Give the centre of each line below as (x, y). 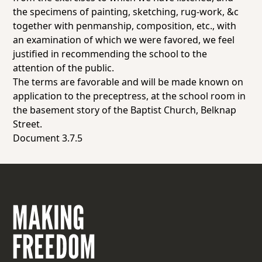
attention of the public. (66, 68)
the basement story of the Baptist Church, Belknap (125, 110)
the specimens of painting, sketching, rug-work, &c (126, 12)
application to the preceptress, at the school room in (130, 96)
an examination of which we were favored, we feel (124, 40)
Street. (28, 124)
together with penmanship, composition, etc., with (125, 26)
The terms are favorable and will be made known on (128, 82)
